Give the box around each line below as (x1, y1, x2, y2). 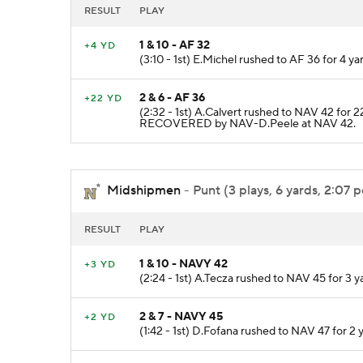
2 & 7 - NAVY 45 (139, 309, 223, 324)
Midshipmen (107, 182, 181, 199)
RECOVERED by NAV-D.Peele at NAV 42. (139, 116, 356, 131)
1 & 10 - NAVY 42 (139, 256, 228, 271)
